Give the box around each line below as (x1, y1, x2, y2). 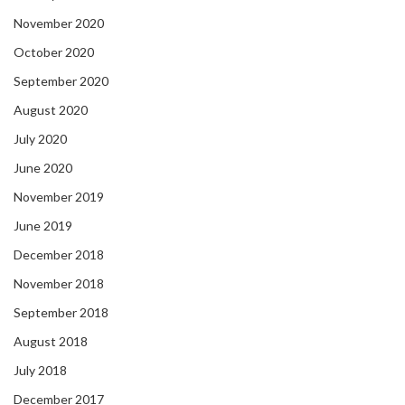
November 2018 (14, 276, 104, 292)
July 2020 (14, 131, 67, 147)
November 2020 (14, 15, 104, 32)
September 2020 (14, 73, 108, 89)
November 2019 (14, 189, 104, 205)
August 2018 (14, 334, 88, 350)
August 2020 (14, 102, 88, 118)
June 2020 (14, 160, 72, 176)
